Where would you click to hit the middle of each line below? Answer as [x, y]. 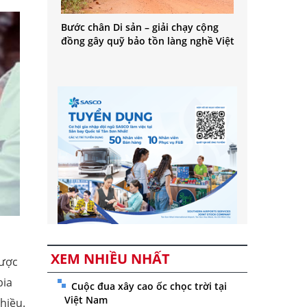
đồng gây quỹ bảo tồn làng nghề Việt [147, 41]
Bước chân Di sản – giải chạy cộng [139, 27]
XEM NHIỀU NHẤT [110, 259]
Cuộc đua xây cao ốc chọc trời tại [149, 286]
